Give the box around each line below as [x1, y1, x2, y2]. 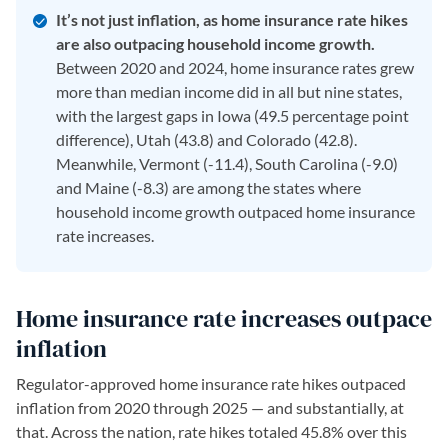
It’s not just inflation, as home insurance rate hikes [56, 10, 408, 29]
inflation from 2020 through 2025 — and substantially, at [16, 398, 404, 417]
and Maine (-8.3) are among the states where [56, 178, 361, 197]
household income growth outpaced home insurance [56, 202, 415, 221]
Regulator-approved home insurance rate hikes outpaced [16, 374, 406, 393]
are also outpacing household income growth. [56, 34, 375, 53]
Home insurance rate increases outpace [16, 302, 432, 335]
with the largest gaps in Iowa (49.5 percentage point [56, 106, 409, 125]
